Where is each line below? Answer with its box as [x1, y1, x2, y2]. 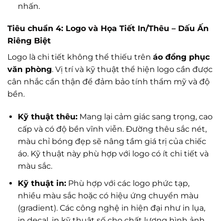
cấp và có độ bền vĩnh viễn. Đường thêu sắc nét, [17, 124, 207, 134]
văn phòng [7, 65, 52, 74]
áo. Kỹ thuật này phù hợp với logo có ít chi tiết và [17, 149, 209, 159]
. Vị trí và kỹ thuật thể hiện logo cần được [52, 65, 213, 74]
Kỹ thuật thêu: [17, 112, 77, 122]
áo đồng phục [153, 52, 210, 62]
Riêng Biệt [7, 36, 51, 46]
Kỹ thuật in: [17, 178, 66, 188]
